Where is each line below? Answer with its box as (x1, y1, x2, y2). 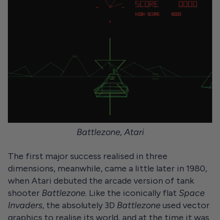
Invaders (8, 199, 42, 211)
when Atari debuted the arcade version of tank (8, 175, 194, 186)
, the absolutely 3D (42, 199, 117, 211)
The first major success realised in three (8, 150, 167, 162)
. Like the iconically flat (85, 187, 179, 198)
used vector (163, 199, 210, 211)
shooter (8, 187, 42, 198)
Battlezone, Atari (76, 126, 144, 137)
